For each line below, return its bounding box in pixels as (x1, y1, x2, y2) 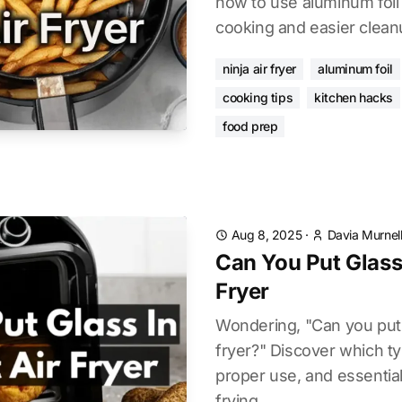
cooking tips (223, 90, 293, 105)
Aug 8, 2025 (231, 227, 302, 242)
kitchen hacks (314, 90, 394, 105)
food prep (223, 118, 278, 134)
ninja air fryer (223, 61, 296, 76)
